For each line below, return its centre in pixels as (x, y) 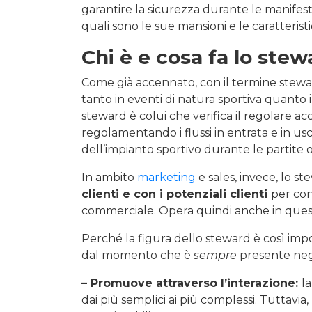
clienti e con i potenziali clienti (176, 194)
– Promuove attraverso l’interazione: (192, 283)
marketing (166, 177)
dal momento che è (138, 255)
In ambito (109, 177)
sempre (215, 255)
